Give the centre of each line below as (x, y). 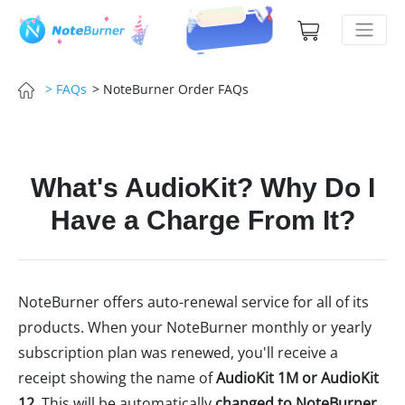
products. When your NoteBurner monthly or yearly (195, 327)
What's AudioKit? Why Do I (202, 188)
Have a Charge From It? (202, 220)
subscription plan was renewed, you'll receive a (178, 353)
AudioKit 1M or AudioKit (297, 378)
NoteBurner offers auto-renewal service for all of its (193, 302)
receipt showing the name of (117, 378)
